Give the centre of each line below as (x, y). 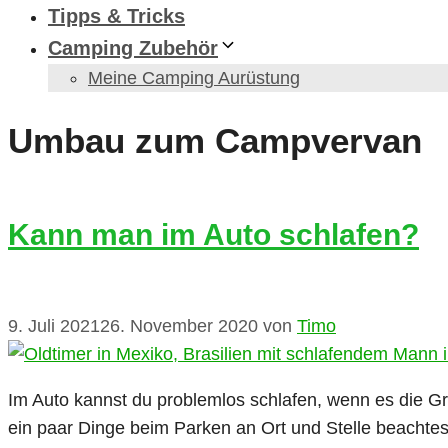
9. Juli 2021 (54, 326)
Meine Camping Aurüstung (194, 78)
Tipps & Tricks (116, 16)
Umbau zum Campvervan (215, 141)
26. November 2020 (179, 326)
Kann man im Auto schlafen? (213, 235)
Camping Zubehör (133, 48)
